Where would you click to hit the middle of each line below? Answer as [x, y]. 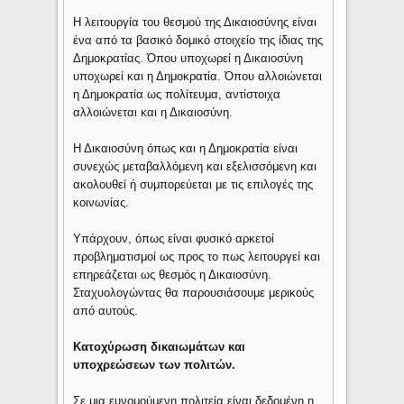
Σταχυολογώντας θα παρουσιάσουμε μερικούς [194, 293]
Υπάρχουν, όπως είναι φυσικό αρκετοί [174, 239]
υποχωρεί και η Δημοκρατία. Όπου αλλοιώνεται [198, 77]
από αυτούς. [106, 311]
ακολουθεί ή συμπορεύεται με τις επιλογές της [193, 185]
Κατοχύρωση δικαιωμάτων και [160, 347]
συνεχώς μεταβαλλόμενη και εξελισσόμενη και [195, 167]
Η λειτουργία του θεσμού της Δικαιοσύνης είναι [195, 23]
